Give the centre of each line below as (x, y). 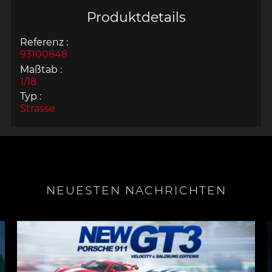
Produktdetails (136, 17)
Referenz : (44, 42)
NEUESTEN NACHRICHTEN (136, 191)
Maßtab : (41, 69)
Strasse (37, 109)
